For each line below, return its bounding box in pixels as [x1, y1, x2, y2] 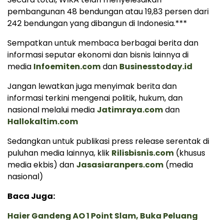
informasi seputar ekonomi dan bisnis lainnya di [7, 49, 189, 60]
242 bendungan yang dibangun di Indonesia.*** [7, 17, 187, 29]
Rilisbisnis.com [111, 147, 174, 159]
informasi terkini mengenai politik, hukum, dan [7, 92, 183, 104]
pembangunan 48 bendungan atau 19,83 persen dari [7, 5, 209, 17]
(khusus [174, 147, 205, 159]
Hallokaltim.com [7, 115, 78, 127]
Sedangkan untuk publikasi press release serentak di [7, 135, 209, 147]
